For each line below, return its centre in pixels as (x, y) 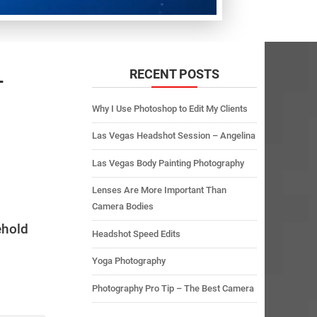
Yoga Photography (128, 261)
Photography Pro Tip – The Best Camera (173, 288)
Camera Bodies (122, 207)
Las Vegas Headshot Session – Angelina (173, 136)
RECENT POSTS (174, 74)
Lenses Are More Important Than (159, 190)
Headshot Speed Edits (136, 234)
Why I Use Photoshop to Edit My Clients (169, 108)
